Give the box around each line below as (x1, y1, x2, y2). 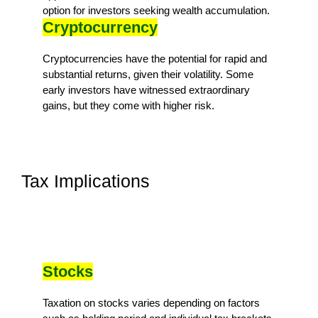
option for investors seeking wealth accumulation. (43, 4, 270, 16)
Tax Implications (21, 170, 150, 191)
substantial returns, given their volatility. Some (43, 67, 253, 80)
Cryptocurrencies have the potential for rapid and (43, 52, 267, 65)
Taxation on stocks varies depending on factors (43, 296, 260, 309)
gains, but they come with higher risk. (43, 99, 214, 111)
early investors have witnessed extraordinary (43, 83, 250, 96)
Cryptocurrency (43, 18, 158, 36)
